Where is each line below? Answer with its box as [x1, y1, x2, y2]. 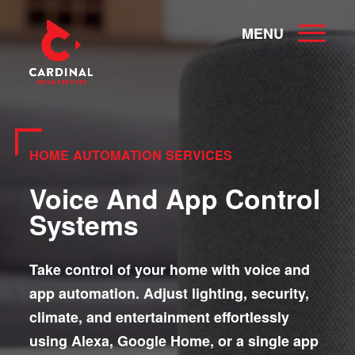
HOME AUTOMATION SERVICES [29, 146, 232, 164]
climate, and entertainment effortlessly [29, 307, 289, 328]
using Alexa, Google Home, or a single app [29, 330, 319, 352]
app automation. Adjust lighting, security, [29, 283, 309, 304]
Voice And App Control [29, 178, 320, 217]
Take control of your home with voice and [29, 259, 310, 281]
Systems [29, 204, 139, 243]
